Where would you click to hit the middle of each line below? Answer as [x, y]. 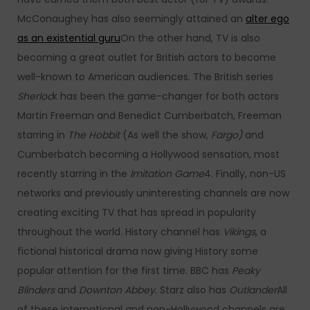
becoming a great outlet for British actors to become [147, 57]
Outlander [253, 290]
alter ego [267, 19]
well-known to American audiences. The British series [145, 77]
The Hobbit [94, 135]
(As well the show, [165, 135]
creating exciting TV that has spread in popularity [137, 212]
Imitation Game [167, 174]
